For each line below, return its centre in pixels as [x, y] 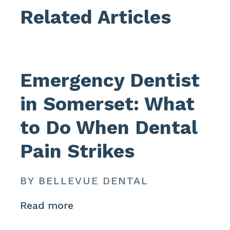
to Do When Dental [109, 128]
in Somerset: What [108, 104]
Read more [47, 206]
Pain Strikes [78, 151]
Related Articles [96, 17]
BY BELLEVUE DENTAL [84, 181]
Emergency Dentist [110, 80]
